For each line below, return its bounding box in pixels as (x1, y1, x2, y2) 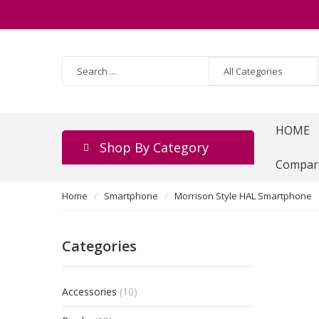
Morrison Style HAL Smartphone (174, 189, 312, 202)
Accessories (62, 285, 117, 298)
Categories (62, 236, 137, 256)
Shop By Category (100, 139, 209, 156)
